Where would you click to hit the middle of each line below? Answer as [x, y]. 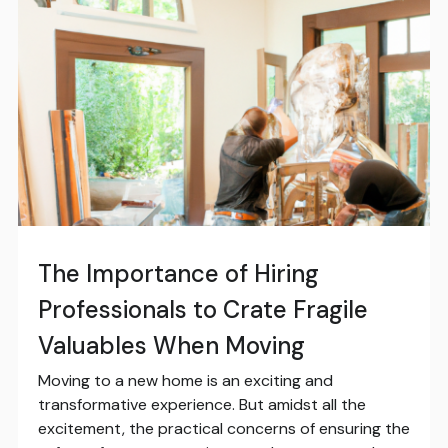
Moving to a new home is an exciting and [185, 381]
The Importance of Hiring [178, 274]
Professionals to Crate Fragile [202, 310]
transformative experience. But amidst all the [201, 405]
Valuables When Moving [171, 346]
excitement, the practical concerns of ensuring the [223, 429]
